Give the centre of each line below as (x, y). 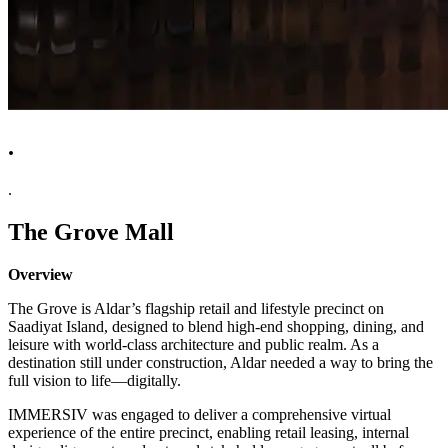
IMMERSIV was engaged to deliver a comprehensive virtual (199, 414)
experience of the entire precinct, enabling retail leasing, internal (208, 432)
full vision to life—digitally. (94, 380)
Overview (40, 274)
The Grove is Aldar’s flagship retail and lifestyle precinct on (196, 308)
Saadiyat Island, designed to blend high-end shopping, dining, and (216, 326)
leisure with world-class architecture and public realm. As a (193, 344)
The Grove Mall (91, 232)
